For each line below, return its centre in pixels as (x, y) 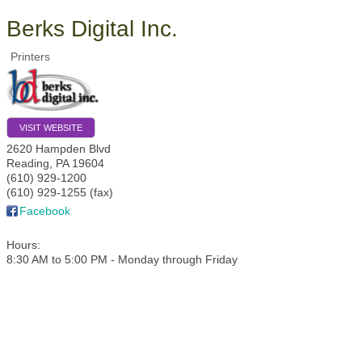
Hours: (23, 245)
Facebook (45, 211)
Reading (28, 164)
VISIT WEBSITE (51, 128)
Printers (30, 57)
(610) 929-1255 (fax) (60, 193)
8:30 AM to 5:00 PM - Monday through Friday (122, 260)
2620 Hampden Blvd (59, 149)
